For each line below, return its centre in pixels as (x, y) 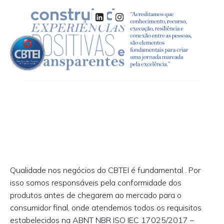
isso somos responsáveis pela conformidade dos (96, 182)
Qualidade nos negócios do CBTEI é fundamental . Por (105, 170)
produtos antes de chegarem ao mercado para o (96, 195)
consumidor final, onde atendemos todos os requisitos (106, 207)
